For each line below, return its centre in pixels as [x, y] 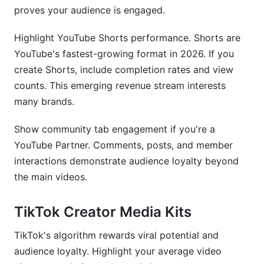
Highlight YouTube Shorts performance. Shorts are [127, 38]
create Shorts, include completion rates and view [124, 70]
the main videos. [51, 177]
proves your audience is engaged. [90, 10]
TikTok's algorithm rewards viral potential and [116, 235]
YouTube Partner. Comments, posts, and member [123, 145]
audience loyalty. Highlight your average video [118, 251]
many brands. [44, 101]
